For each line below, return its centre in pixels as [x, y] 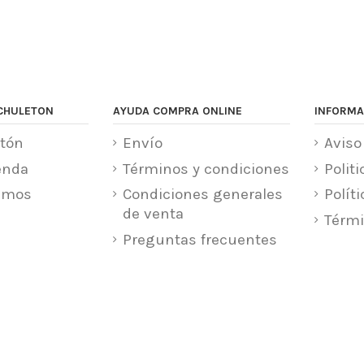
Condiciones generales [203, 195]
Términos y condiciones [206, 169]
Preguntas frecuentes [200, 239]
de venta [154, 214]
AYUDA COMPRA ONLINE [178, 110]
